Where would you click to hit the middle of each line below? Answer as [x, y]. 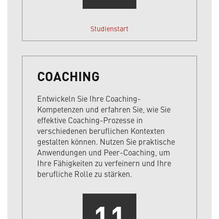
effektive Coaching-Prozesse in [90, 120]
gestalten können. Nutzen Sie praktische [106, 142]
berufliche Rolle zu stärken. [85, 174]
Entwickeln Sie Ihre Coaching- [89, 99]
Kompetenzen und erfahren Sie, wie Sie [104, 109]
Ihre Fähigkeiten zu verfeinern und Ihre [104, 163]
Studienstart [109, 29]
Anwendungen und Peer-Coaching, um [104, 152]
